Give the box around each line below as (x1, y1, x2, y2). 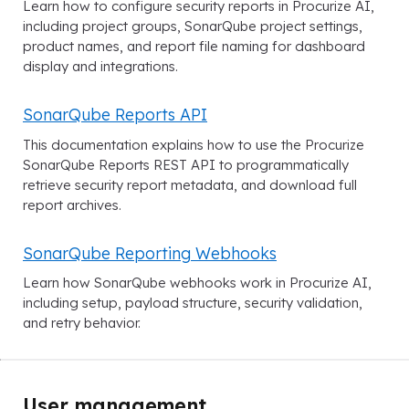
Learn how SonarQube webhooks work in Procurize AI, (23, 273, 372, 291)
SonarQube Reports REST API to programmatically (23, 155, 349, 173)
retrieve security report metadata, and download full (23, 175, 357, 194)
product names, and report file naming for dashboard (23, 37, 365, 56)
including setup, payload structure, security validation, (23, 293, 362, 311)
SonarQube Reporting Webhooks (23, 242, 277, 263)
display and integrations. (23, 58, 178, 76)
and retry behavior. (23, 313, 141, 331)
